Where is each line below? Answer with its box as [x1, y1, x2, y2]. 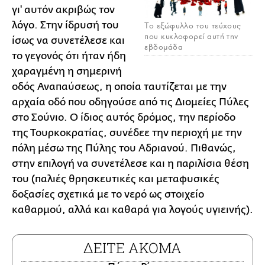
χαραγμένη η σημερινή [12, 66, 122, 77]
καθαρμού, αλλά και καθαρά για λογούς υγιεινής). [12, 204, 253, 215]
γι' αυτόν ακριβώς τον [12, 4, 115, 15]
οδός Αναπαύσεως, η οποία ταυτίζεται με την [12, 81, 227, 92]
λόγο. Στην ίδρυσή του [12, 20, 119, 31]
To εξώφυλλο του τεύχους [144, 21, 241, 31]
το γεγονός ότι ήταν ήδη [12, 50, 126, 62]
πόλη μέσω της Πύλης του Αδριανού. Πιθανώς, [12, 143, 236, 154]
